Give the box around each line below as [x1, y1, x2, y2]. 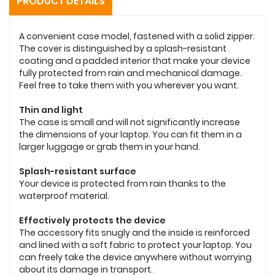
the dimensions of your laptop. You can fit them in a [19, 128, 242, 141]
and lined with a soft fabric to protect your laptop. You [19, 238, 252, 251]
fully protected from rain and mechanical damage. [19, 66, 242, 79]
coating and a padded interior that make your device [19, 54, 250, 67]
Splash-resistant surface [19, 165, 136, 177]
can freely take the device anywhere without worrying [19, 250, 252, 263]
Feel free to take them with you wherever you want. [19, 79, 241, 91]
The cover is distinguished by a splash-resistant [19, 42, 227, 55]
